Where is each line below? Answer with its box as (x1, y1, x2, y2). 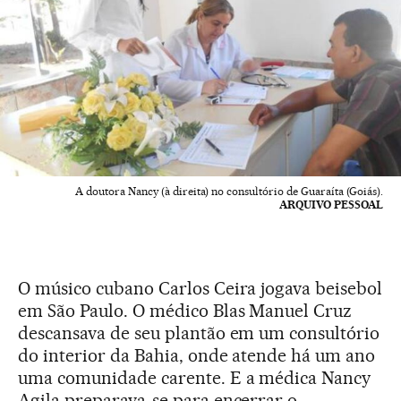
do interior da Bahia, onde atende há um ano (18, 344, 376, 366)
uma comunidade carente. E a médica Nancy (18, 366, 371, 388)
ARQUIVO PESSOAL (279, 197, 383, 211)
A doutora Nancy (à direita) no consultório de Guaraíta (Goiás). (75, 183, 383, 198)
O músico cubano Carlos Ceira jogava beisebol (18, 277, 383, 299)
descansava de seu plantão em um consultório (18, 321, 380, 344)
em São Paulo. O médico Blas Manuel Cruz (18, 299, 353, 321)
